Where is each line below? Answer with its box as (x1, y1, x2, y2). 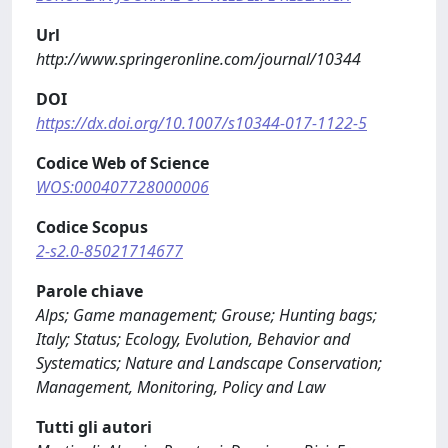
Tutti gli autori (36, 416, 152, 438)
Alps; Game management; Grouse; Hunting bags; (36, 304, 377, 326)
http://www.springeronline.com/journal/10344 (36, 48, 361, 70)
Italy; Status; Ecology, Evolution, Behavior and (36, 328, 350, 350)
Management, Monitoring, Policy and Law (36, 376, 326, 398)
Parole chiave (36, 280, 143, 302)
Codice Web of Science (36, 152, 209, 174)
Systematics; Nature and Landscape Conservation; (36, 352, 382, 374)
